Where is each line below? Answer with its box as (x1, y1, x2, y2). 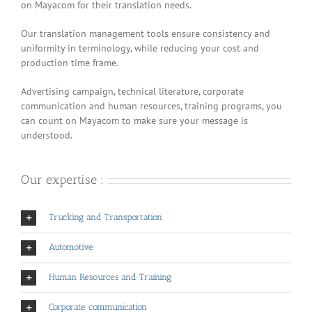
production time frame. (21, 56, 118, 69)
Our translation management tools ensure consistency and (21, 27, 270, 40)
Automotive (49, 242, 93, 253)
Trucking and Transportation (49, 212, 162, 223)
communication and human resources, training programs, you (21, 100, 282, 112)
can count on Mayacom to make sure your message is (21, 114, 248, 127)
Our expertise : (21, 172, 104, 187)
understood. (21, 129, 72, 141)
